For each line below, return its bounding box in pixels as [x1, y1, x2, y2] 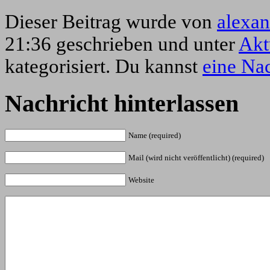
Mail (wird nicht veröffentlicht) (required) [128, 152, 264, 162]
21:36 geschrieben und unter [5, 33, 239, 55]
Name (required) [128, 130, 181, 140]
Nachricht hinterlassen [5, 89, 239, 117]
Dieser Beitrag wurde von [5, 11, 217, 33]
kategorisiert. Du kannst [5, 55, 202, 78]
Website [128, 175, 154, 184]
